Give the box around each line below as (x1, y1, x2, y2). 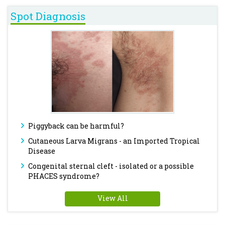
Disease (28, 146, 55, 156)
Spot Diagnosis (11, 9, 85, 23)
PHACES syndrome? (28, 171, 99, 181)
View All (97, 193, 128, 203)
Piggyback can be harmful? (28, 121, 124, 131)
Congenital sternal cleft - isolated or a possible (28, 161, 194, 171)
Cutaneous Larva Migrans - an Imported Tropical (28, 136, 200, 146)
